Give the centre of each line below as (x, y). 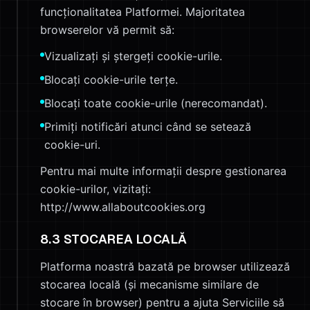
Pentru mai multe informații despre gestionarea (163, 171)
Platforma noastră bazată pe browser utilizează (165, 266)
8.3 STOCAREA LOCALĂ (114, 239)
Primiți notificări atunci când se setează (148, 127)
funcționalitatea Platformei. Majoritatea (143, 12)
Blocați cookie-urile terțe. (111, 80)
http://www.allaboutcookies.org (123, 207)
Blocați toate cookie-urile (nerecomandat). (156, 103)
